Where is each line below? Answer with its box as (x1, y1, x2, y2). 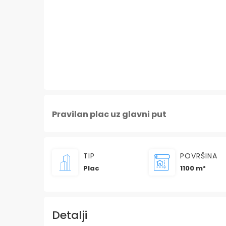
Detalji (52, 207, 87, 223)
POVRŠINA (180, 150, 217, 161)
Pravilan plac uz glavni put (52, 108, 166, 120)
